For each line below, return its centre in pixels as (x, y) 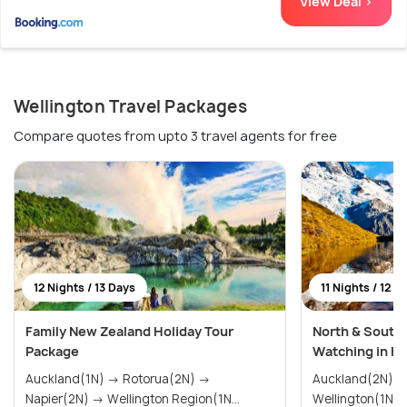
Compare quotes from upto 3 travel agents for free (175, 135)
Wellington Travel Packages (130, 106)
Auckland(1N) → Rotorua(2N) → (118, 378)
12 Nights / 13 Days (84, 287)
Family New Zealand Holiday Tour (129, 331)
